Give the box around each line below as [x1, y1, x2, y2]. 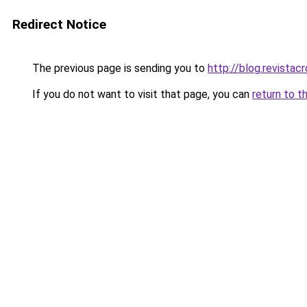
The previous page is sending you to [29, 62, 208, 75]
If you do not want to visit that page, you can [29, 88, 252, 101]
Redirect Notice [12, 16, 106, 32]
